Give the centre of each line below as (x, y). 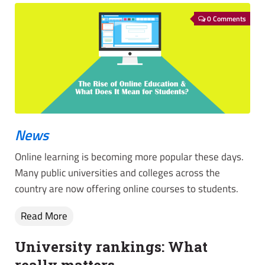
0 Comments (227, 19)
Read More (44, 216)
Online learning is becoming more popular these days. (129, 157)
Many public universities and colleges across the (117, 173)
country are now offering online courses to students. (127, 189)
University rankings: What (111, 247)
